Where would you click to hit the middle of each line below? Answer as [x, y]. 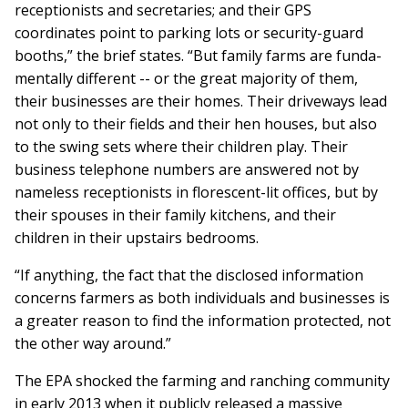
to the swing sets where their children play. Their [181, 147]
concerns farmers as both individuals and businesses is [202, 298]
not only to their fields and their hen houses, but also [196, 124]
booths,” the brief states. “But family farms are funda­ [198, 56]
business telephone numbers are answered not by [187, 170]
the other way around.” [93, 344]
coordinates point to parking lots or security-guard [189, 33]
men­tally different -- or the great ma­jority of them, [186, 79]
